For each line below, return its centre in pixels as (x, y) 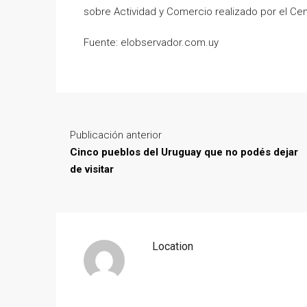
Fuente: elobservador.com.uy (151, 42)
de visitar (92, 169)
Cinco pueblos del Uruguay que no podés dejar (184, 152)
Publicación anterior (116, 135)
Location (173, 246)
